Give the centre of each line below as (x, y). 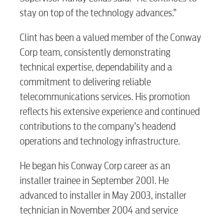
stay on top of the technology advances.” (98, 13)
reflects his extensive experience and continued (110, 111)
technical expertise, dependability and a (96, 67)
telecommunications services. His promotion (105, 97)
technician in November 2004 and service (99, 210)
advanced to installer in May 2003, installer (103, 195)
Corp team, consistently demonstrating (95, 52)
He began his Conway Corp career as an (95, 166)
